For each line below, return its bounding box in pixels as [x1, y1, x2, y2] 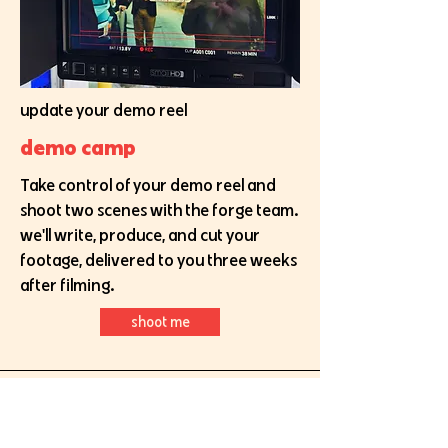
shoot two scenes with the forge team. [20, 198, 299, 221]
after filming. [20, 273, 119, 296]
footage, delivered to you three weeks [20, 248, 297, 271]
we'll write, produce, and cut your [20, 223, 260, 246]
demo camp [20, 133, 136, 161]
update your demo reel [20, 98, 187, 121]
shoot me [130, 312, 190, 331]
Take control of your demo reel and [20, 173, 276, 196]
